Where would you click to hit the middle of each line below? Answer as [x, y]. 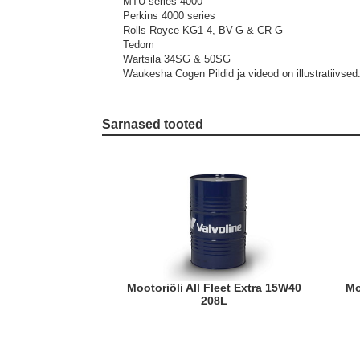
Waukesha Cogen [166, 74]
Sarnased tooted [157, 124]
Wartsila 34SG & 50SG [177, 59]
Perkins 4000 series [169, 16]
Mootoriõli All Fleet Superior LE [351, 288]
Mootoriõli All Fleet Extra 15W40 [131, 288]
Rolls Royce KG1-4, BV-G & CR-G [203, 30]
